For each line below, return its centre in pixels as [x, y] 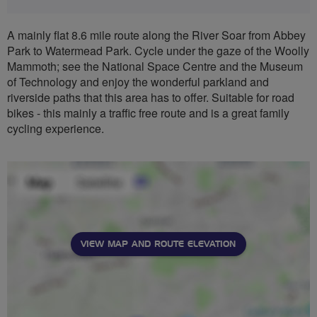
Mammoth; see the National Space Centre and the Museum [155, 66]
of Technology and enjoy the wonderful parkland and [138, 81]
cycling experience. [56, 128]
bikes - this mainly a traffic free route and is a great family [148, 113]
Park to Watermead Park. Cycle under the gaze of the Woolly [158, 50]
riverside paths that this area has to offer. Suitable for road [151, 97]
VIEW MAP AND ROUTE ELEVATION [158, 244]
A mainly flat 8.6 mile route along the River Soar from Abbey [156, 35]
